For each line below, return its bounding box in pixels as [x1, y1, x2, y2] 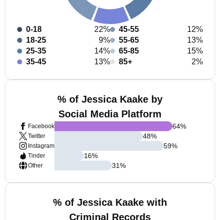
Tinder [28, 152, 45, 159]
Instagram [28, 142, 55, 149]
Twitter [28, 133, 45, 139]
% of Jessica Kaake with [53, 197, 167, 208]
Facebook [28, 123, 55, 130]
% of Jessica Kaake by [57, 94, 163, 105]
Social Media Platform [58, 109, 162, 119]
